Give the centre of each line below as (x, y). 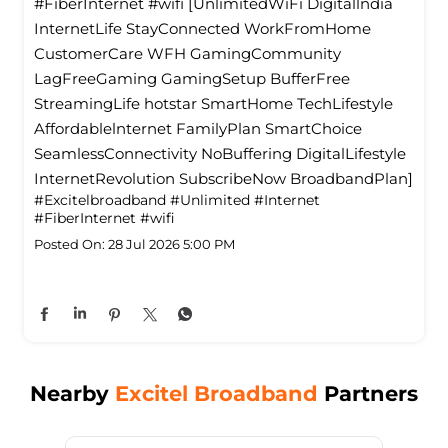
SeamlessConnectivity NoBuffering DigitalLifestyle (220, 154)
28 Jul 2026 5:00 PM (171, 244)
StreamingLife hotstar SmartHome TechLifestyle (213, 104)
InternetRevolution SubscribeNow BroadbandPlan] (223, 179)
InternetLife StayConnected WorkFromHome (202, 29)
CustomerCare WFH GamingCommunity (187, 54)
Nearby (72, 394)
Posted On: (69, 244)
